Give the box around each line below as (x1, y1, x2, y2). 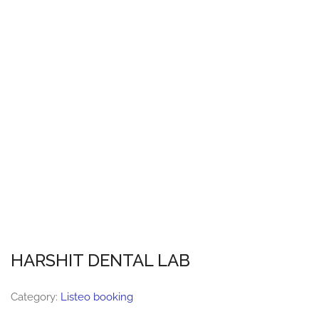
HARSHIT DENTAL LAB (11, 250, 190, 271)
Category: (11, 291, 61, 303)
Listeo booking (61, 291, 133, 303)
